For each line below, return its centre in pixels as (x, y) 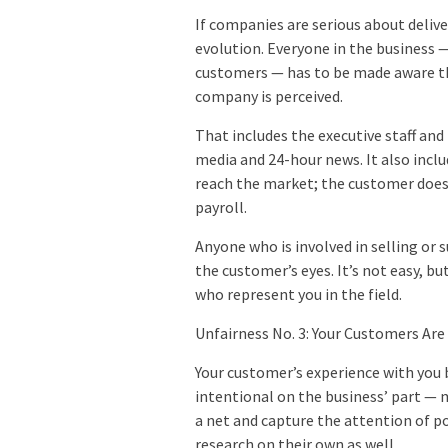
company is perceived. (269, 96)
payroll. (221, 207)
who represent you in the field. (298, 294)
